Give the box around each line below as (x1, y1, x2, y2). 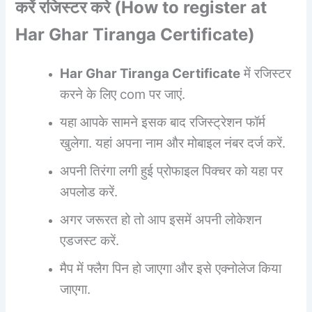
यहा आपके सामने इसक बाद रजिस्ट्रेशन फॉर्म (60, 114, 266, 130)
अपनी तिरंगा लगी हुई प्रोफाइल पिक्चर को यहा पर (60, 162, 283, 179)
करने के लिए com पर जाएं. (60, 86, 186, 102)
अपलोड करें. (60, 183, 118, 200)
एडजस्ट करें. (60, 232, 120, 249)
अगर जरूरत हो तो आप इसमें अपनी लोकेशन (60, 211, 263, 228)
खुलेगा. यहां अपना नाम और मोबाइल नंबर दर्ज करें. (60, 134, 286, 151)
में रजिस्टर (240, 65, 292, 81)
